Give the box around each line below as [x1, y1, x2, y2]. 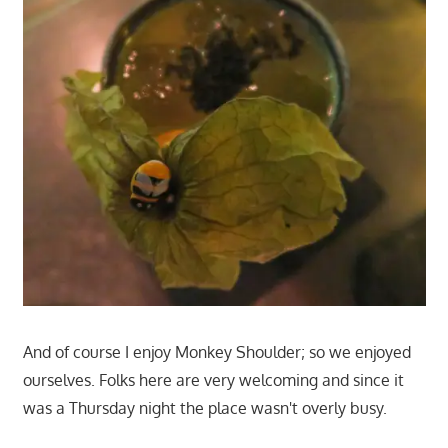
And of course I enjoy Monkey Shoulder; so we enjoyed [22, 341, 411, 362]
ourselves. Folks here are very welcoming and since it [22, 369, 404, 390]
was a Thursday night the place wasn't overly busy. [22, 397, 387, 418]
